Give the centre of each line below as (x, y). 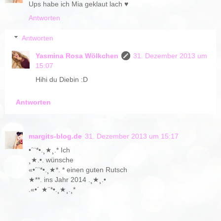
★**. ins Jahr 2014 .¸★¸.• (67, 180)
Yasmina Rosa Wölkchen (77, 56)
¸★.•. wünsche (51, 160)
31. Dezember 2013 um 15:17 (132, 136)
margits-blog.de (55, 136)
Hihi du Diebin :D (62, 80)
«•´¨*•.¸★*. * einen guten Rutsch (78, 170)
